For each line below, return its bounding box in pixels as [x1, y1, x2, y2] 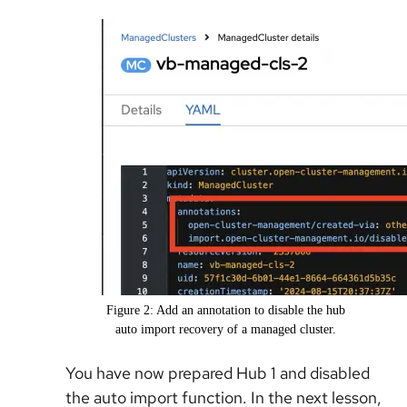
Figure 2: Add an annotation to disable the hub [105, 303, 345, 318]
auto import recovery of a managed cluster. [114, 323, 336, 337]
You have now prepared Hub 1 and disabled [65, 362, 370, 384]
